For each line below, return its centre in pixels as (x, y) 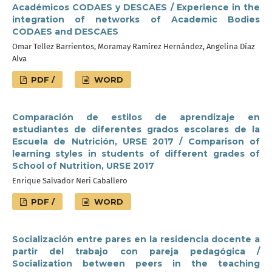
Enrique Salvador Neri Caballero (70, 181)
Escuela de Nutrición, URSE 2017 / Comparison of (136, 141)
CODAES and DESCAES (65, 32)
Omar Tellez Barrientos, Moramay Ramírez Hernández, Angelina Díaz (134, 46)
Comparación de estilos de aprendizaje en (136, 117)
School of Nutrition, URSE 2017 (83, 166)
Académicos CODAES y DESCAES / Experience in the (136, 7)
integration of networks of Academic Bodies (136, 19)
